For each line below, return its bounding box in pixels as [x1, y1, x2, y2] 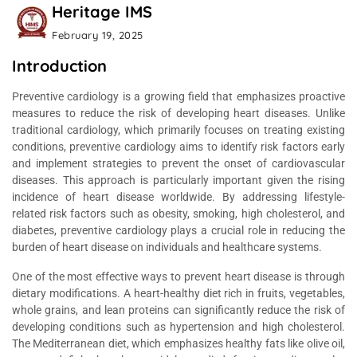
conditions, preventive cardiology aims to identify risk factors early [12, 139, 345, 154]
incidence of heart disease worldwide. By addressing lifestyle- [12, 190, 345, 204]
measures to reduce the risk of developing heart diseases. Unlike [12, 106, 345, 120]
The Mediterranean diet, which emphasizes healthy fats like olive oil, [12, 336, 345, 351]
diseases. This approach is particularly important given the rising [12, 173, 345, 187]
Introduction [12, 55, 107, 76]
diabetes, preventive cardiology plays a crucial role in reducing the [12, 223, 345, 237]
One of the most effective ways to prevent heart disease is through [12, 269, 345, 284]
